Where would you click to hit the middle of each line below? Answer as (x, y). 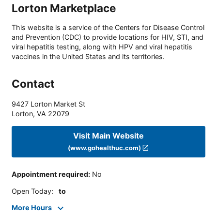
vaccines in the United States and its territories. (88, 57)
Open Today (31, 191)
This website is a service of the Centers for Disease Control (108, 28)
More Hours (32, 208)
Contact (33, 84)
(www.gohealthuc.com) (104, 147)
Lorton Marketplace (64, 8)
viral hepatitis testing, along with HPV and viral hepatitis (102, 47)
